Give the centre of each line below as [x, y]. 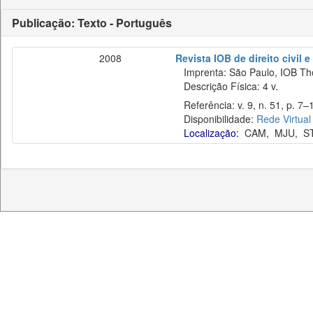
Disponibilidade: [216, 119]
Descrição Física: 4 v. [227, 86]
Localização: [211, 133]
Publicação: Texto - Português [92, 23]
